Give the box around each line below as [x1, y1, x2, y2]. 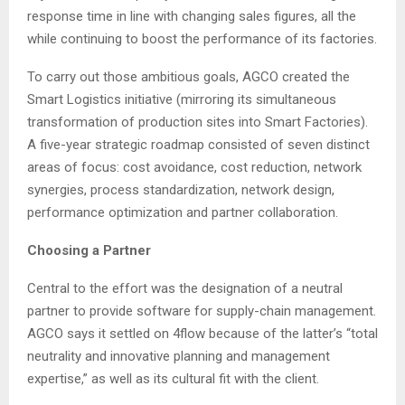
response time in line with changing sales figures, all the [27, 7, 356, 24]
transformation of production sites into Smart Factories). [27, 113, 368, 130]
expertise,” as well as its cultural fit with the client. [27, 370, 319, 387]
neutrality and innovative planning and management [27, 347, 330, 364]
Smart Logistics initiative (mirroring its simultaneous [27, 90, 336, 108]
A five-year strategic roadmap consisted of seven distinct [27, 136, 370, 153]
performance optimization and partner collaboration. [27, 203, 338, 221]
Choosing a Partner [27, 241, 151, 259]
